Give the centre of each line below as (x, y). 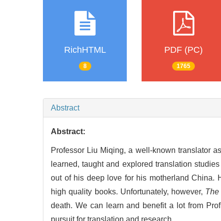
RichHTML (85, 50)
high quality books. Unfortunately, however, (128, 191)
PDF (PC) (184, 50)
